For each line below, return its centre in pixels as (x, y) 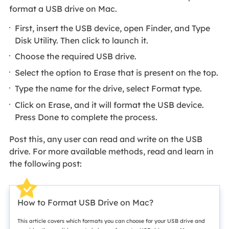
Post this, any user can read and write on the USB (106, 139)
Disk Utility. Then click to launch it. (82, 40)
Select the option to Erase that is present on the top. (117, 72)
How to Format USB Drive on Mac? (85, 202)
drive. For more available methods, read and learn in (111, 151)
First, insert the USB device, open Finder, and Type (113, 28)
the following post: (45, 163)
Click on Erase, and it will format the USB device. (110, 105)
